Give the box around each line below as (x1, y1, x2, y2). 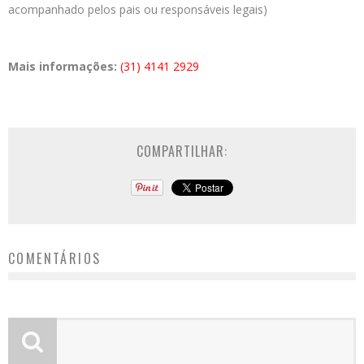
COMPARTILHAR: (136, 141, 227, 161)
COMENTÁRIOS (8, 249, 102, 268)
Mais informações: (8, 58, 117, 74)
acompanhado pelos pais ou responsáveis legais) (8, 2, 267, 17)
